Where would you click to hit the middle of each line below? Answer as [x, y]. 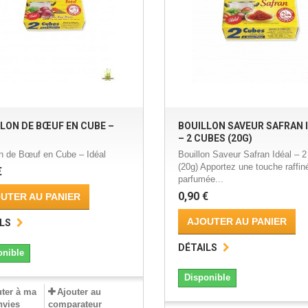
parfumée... [200, 179]
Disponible [207, 278]
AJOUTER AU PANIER [236, 222]
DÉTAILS [197, 248]
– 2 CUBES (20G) [215, 139]
